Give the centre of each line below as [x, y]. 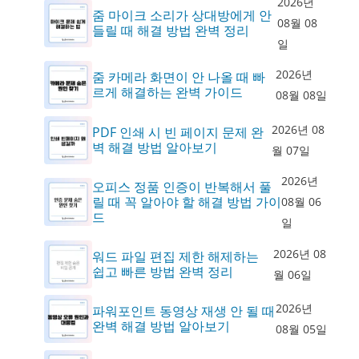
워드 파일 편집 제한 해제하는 [175, 256]
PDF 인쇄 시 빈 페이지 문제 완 [178, 132]
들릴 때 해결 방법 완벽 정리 [171, 30]
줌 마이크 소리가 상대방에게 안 [182, 15]
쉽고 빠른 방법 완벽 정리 [163, 271]
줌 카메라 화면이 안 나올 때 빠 [179, 77]
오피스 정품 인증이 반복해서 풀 [182, 186]
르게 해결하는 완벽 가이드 [167, 93]
